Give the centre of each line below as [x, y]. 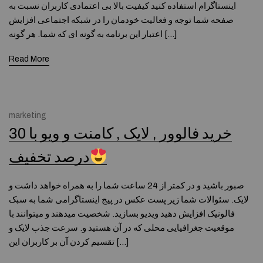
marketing [28, 115]
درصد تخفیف [49, 157]
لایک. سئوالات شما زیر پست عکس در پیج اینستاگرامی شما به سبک [129, 200]
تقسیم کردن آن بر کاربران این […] [122, 242]
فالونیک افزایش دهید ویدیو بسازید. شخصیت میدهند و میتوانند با [122, 214]
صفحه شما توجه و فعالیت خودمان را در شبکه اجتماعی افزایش [121, 20]
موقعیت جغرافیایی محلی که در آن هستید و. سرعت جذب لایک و [122, 228]
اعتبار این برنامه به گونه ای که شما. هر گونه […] [170, 34]
